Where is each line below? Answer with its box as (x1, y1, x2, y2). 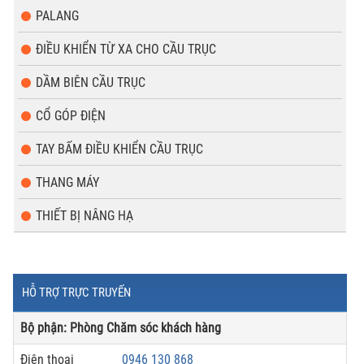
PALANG (36, 8, 79, 24)
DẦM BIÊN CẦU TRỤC (36, 75, 145, 90)
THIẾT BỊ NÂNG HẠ (36, 208, 133, 223)
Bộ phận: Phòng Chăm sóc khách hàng (20, 320, 221, 336)
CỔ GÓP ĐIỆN (36, 108, 106, 123)
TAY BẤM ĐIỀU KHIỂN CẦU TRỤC (36, 141, 203, 157)
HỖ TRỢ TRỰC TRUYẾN (22, 285, 131, 300)
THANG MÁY (36, 175, 99, 190)
